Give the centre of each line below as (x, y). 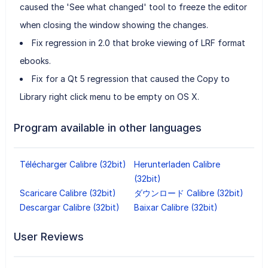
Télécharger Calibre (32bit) (73, 164)
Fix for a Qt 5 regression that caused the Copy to (130, 78)
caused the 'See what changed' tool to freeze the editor (133, 7)
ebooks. (35, 60)
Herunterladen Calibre (177, 164)
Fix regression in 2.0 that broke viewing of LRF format (138, 42)
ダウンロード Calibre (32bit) (188, 193)
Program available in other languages (107, 127)
